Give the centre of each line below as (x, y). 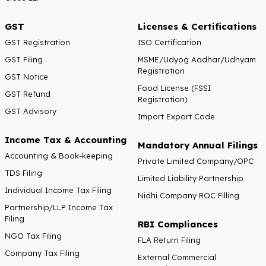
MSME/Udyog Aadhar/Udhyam (197, 59)
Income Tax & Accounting (66, 140)
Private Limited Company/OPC (196, 161)
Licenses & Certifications (197, 26)
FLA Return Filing (169, 240)
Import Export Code (176, 116)
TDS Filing (23, 172)
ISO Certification (170, 42)
